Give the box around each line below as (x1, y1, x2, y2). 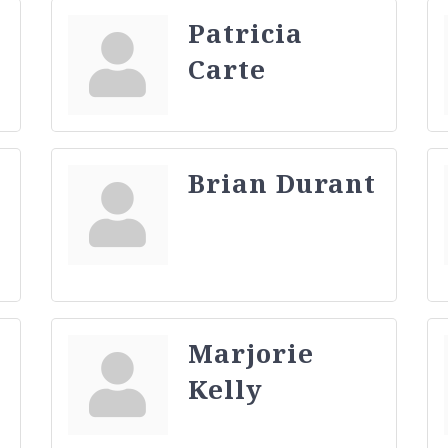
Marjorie (187, 334, 314, 371)
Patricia (187, 14, 303, 51)
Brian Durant (187, 164, 376, 201)
